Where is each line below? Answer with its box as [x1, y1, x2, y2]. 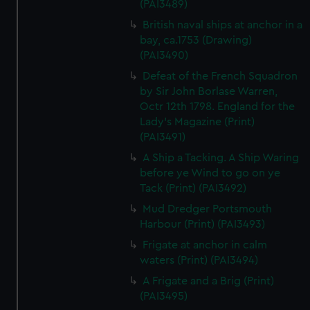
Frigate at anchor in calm [143, 239, 268, 250]
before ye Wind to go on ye [140, 167, 281, 179]
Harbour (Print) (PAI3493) [140, 219, 266, 230]
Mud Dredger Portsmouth [143, 203, 273, 215]
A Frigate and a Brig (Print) [143, 275, 275, 286]
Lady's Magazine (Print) [140, 116, 255, 127]
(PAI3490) [140, 50, 189, 61]
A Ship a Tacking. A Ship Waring [143, 152, 300, 163]
